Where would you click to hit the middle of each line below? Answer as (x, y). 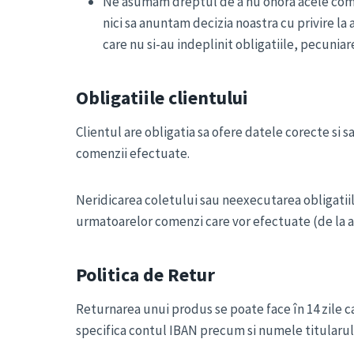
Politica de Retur (145, 275)
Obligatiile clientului (162, 98)
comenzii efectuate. (133, 153)
